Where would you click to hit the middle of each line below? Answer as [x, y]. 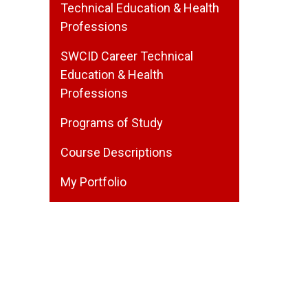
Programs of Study [112, 123]
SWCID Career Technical [127, 56]
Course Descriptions [117, 152]
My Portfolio [93, 182]
